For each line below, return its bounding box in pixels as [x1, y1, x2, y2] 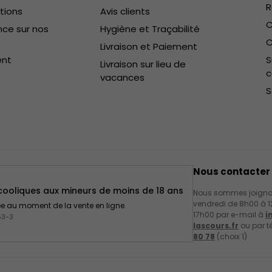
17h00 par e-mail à [193, 209, 265, 220]
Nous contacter [193, 165, 270, 178]
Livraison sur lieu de [100, 57, 186, 70]
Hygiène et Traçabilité [100, 22, 200, 35]
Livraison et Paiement [100, 39, 198, 53]
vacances [100, 70, 145, 84]
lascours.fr [193, 220, 239, 231]
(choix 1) [215, 231, 247, 242]
